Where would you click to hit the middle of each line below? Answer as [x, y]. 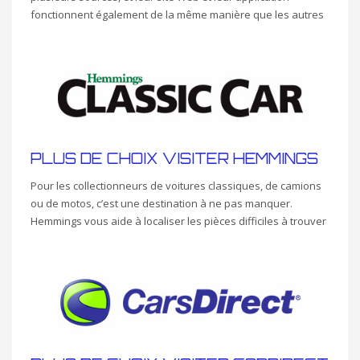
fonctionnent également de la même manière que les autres [177, 14]
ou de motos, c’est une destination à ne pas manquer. [162, 203]
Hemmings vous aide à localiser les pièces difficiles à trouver [178, 221]
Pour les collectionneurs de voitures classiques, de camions [176, 185]
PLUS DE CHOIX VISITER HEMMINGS [174, 158]
